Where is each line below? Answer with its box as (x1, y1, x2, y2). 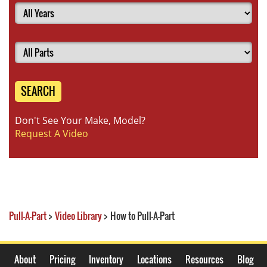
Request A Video (15, 127, 88, 140)
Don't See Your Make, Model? (15, 114, 145, 127)
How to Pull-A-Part (110, 209, 175, 223)
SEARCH (21, 83, 55, 99)
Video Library (55, 209, 102, 223)
